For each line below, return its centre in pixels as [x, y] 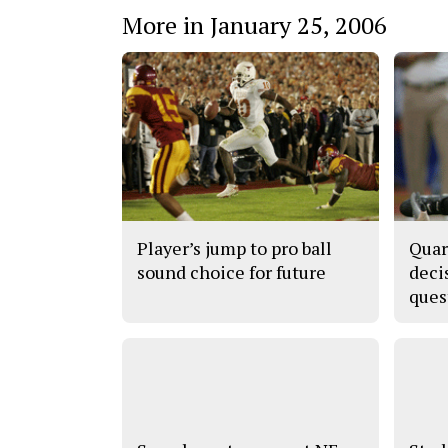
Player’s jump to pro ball [234, 247]
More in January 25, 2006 [254, 24]
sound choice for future [231, 271]
